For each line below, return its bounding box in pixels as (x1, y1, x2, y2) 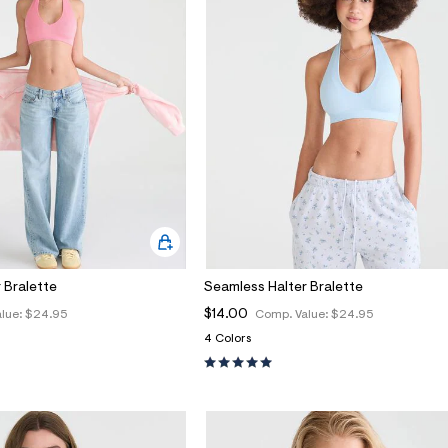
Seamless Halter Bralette (204, 280, 363, 295)
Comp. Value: (255, 308, 331, 321)
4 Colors (204, 332, 251, 345)
